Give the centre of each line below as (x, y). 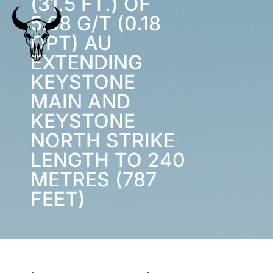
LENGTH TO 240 (108, 160)
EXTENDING (87, 62)
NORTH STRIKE (103, 140)
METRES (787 (94, 179)
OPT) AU (71, 43)
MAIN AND (80, 101)
